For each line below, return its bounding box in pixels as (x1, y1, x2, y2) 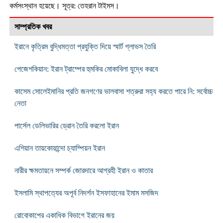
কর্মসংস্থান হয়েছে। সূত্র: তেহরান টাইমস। (9, 1, 119, 10)
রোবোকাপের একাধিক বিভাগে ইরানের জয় (14, 211, 114, 220)
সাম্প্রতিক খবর (14, 22, 52, 31)
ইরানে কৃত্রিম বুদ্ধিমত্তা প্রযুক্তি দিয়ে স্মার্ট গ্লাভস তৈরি (14, 42, 156, 51)
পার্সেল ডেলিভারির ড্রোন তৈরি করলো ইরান (14, 121, 119, 130)
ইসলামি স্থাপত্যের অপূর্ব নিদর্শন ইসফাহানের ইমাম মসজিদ (14, 188, 158, 197)
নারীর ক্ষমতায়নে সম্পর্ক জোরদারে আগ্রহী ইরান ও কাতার (14, 166, 153, 175)
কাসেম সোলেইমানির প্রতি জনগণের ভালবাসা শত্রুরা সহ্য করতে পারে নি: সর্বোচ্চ (14, 87, 213, 96)
